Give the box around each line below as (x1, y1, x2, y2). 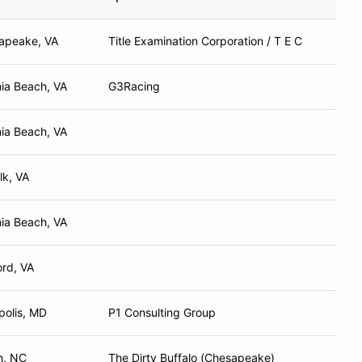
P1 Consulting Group (108, 305, 216, 319)
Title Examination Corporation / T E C (108, 34, 302, 48)
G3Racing (108, 79, 160, 93)
